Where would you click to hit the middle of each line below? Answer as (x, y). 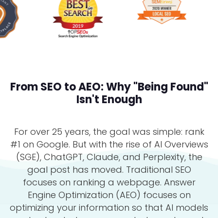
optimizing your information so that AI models (109, 207)
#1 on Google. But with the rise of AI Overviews (109, 144)
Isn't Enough (109, 99)
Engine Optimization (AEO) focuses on (109, 195)
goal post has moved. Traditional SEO (109, 169)
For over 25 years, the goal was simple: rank (109, 131)
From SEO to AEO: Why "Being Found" (109, 87)
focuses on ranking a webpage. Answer (109, 182)
